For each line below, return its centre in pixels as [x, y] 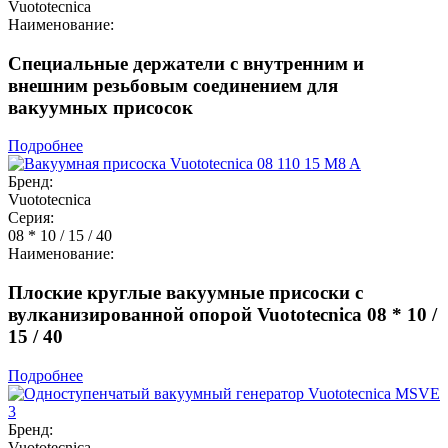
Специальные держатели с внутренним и [186, 63]
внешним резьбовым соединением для [173, 85]
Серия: [31, 218]
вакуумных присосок [100, 107]
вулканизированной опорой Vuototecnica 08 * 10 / [222, 315]
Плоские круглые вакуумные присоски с [185, 293]
